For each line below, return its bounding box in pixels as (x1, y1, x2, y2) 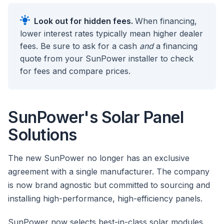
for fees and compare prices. (20, 66, 130, 76)
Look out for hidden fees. (34, 16, 135, 26)
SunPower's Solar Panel (8, 107, 183, 127)
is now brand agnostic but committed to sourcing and (8, 180, 210, 190)
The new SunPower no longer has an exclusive (8, 153, 189, 163)
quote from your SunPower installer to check (20, 53, 193, 64)
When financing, (135, 16, 197, 26)
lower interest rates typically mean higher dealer (20, 28, 203, 39)
